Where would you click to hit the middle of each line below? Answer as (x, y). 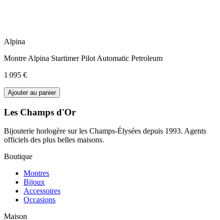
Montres (36, 173)
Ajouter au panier (32, 92)
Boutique (18, 157)
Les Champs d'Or (40, 112)
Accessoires (42, 191)
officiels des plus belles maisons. (54, 140)
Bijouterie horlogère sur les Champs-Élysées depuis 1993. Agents (105, 131)
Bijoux (34, 182)
